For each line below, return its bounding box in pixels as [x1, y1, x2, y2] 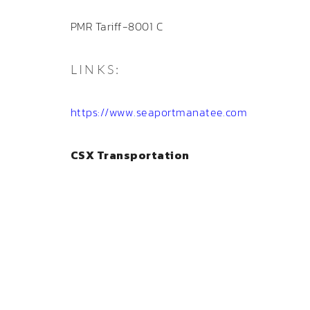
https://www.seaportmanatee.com [71, 104, 248, 120]
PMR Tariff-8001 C [71, 18, 163, 35]
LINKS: [71, 62, 121, 77]
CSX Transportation [71, 147, 190, 163]
